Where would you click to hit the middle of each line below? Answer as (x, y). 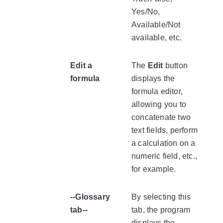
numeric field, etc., (164, 156)
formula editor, (157, 91)
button (175, 65)
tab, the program (161, 210)
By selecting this (161, 197)
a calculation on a (164, 143)
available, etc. (157, 38)
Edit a (81, 65)
